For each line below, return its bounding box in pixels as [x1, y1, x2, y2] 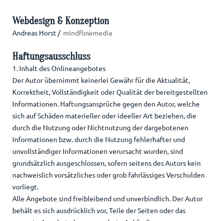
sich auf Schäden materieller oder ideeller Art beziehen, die [12, 111, 196, 120]
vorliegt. [12, 182, 38, 191]
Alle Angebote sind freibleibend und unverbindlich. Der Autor [12, 194, 203, 203]
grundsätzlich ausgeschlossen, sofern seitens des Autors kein [12, 158, 201, 168]
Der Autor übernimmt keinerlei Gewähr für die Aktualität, [12, 75, 190, 85]
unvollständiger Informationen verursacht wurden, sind [12, 147, 183, 156]
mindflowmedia [63, 28, 112, 37]
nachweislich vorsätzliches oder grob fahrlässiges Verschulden [12, 170, 205, 180]
